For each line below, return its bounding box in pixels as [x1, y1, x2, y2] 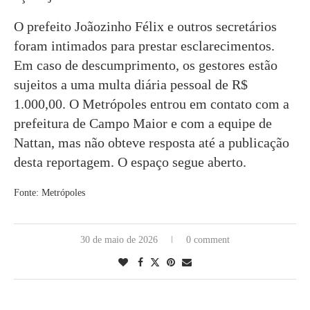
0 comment [186, 235, 230, 246]
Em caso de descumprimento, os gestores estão [14, 57, 277, 73]
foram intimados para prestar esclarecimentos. [14, 38, 275, 54]
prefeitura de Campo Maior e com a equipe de [14, 116, 272, 131]
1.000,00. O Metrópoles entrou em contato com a [14, 96, 289, 112]
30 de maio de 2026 [80, 235, 158, 246]
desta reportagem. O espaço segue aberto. [14, 154, 246, 170]
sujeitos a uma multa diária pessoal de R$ [14, 77, 248, 93]
